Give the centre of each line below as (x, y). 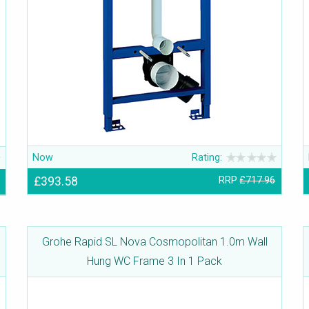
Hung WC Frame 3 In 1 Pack (154, 261)
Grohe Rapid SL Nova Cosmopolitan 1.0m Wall (154, 242)
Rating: (207, 157)
